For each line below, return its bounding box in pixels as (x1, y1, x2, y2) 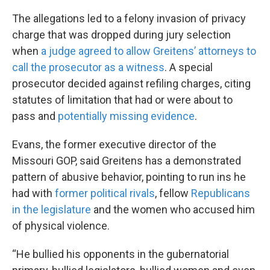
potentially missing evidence (58, 109, 195, 122)
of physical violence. (12, 219, 110, 232)
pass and (12, 109, 58, 122)
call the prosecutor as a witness (12, 60, 165, 74)
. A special (165, 60, 213, 74)
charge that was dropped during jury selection (12, 28, 231, 41)
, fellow (155, 186, 191, 199)
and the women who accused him (91, 202, 255, 216)
